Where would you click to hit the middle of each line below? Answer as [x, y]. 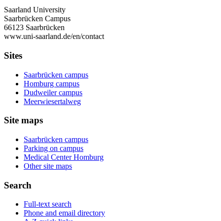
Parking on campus [54, 148]
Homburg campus [52, 83]
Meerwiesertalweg [52, 101]
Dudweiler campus [53, 92]
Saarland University [35, 10]
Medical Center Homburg [64, 157]
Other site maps [48, 166]
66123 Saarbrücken [34, 28]
